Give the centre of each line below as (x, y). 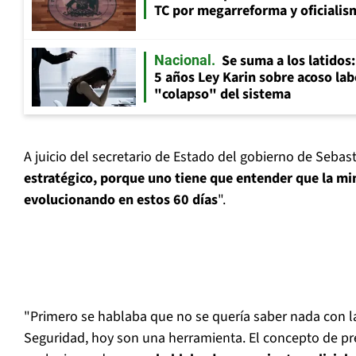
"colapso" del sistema (222, 95)
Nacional (183, 60)
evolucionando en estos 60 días (121, 200)
